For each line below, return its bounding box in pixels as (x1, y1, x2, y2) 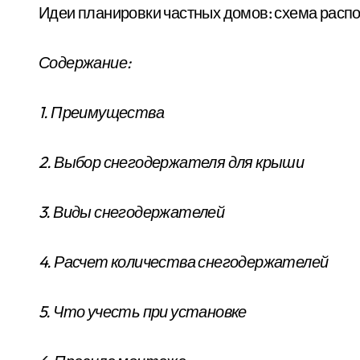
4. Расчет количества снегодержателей (39, 252, 329, 272)
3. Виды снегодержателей (39, 202, 225, 223)
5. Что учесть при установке (39, 301, 247, 322)
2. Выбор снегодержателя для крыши (39, 152, 305, 173)
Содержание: (39, 52, 131, 73)
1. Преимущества (39, 102, 164, 123)
